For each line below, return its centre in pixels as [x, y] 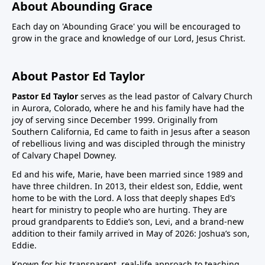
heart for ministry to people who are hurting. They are [119, 210]
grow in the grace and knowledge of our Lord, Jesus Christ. [129, 38]
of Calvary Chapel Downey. [64, 156]
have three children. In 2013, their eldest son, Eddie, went [127, 186]
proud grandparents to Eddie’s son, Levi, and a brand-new [128, 222]
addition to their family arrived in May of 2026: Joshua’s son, [131, 234]
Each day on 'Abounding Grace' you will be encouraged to [126, 27]
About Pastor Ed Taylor [78, 76]
